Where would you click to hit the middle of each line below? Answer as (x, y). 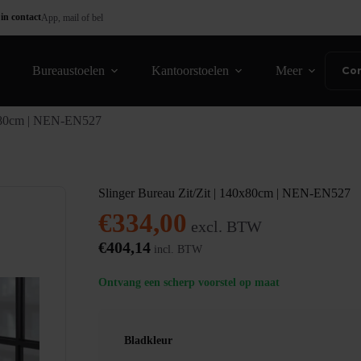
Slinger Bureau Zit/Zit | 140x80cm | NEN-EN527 (224, 193)
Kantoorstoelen (191, 71)
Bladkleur (148, 341)
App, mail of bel (72, 18)
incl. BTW (176, 250)
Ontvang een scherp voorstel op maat (189, 283)
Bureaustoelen (69, 71)
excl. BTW (224, 227)
